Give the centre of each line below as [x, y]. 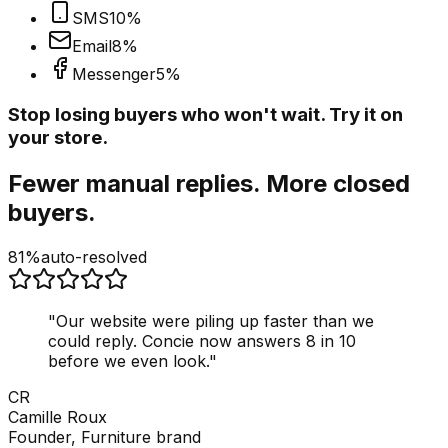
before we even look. [128, 360]
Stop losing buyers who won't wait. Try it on [205, 114]
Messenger [114, 74]
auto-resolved [94, 256]
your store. [58, 137]
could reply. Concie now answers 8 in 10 [202, 340]
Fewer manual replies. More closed [209, 183]
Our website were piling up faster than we [215, 320]
